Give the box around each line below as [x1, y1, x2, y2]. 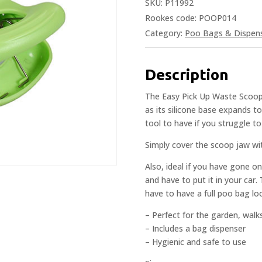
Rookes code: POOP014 [145, 12, 236, 23]
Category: [145, 27, 185, 39]
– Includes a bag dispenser [145, 222, 246, 234]
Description [145, 65, 229, 83]
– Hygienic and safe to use [145, 236, 246, 247]
